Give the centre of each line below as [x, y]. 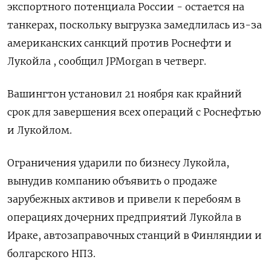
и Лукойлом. [40, 130]
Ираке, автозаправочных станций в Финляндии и [135, 235]
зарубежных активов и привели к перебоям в [124, 199]
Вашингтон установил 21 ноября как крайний [125, 94]
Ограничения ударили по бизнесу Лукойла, [118, 163]
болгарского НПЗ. [51, 253]
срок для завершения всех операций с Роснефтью [134, 112]
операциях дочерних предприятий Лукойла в [124, 217]
